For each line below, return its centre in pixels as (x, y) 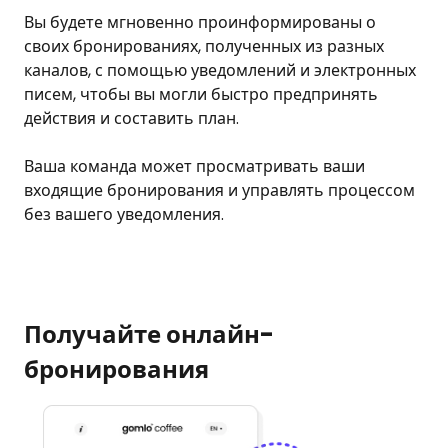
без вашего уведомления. (124, 214)
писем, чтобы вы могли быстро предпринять (201, 94)
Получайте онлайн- (149, 334)
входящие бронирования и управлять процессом (219, 190)
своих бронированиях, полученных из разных (204, 46)
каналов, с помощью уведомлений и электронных (220, 70)
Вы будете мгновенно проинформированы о (200, 22)
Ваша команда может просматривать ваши (194, 166)
